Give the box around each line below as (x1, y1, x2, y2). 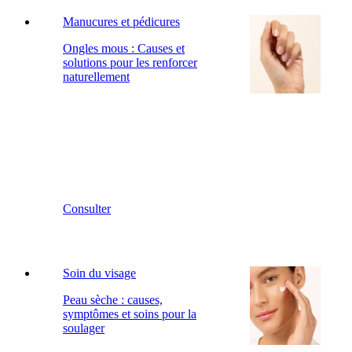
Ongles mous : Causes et (63, 41, 185, 55)
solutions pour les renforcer (63, 55, 197, 69)
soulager (63, 321, 104, 335)
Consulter (63, 201, 111, 215)
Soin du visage (63, 266, 136, 280)
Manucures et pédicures (63, 14, 180, 28)
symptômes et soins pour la (63, 306, 196, 321)
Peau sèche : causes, (63, 292, 163, 306)
